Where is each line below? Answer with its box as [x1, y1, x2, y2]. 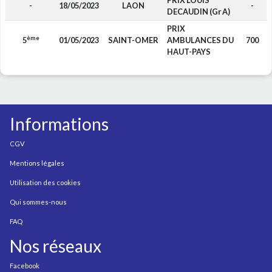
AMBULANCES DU [166, 35, 234, 45]
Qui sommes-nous [10, 198, 67, 206]
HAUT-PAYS [166, 47, 211, 56]
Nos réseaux [10, 236, 101, 256]
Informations [10, 114, 109, 134]
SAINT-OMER [107, 35, 158, 45]
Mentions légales [10, 159, 64, 167]
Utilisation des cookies [10, 178, 81, 186]
